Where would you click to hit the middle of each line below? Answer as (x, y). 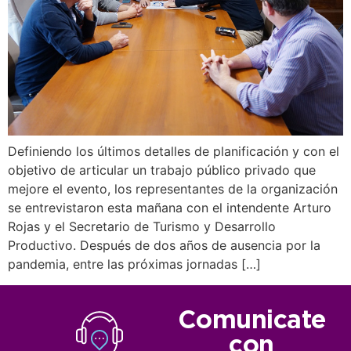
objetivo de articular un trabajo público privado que (162, 170)
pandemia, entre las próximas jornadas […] (134, 264)
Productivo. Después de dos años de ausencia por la (164, 246)
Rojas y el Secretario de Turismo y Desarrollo (142, 227)
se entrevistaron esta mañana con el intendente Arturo (170, 208)
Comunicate (251, 321)
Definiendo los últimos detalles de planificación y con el (174, 152)
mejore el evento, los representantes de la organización (173, 189)
